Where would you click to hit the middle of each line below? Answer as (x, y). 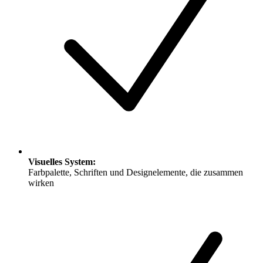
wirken (41, 183)
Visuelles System (60, 161)
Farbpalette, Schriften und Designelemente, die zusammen (136, 172)
